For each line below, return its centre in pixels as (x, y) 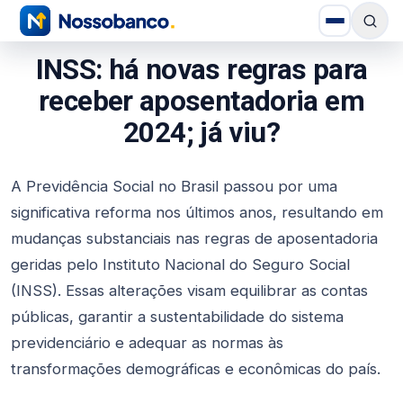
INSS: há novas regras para (201, 70)
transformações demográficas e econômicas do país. (196, 369)
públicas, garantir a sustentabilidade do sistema (177, 317)
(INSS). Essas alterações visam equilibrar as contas (189, 291)
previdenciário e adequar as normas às (147, 343)
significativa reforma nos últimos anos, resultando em (197, 212)
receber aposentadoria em (201, 101)
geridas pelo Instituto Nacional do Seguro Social (180, 264)
